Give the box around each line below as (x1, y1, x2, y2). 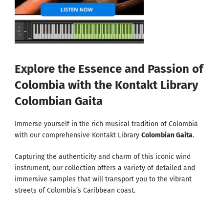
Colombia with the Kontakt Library (15, 78, 198, 92)
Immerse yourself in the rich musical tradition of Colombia (15, 120, 198, 129)
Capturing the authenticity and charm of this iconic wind (15, 153, 191, 161)
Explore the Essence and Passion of (15, 62, 203, 76)
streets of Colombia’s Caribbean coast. (15, 186, 135, 195)
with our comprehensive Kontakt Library (15, 131, 141, 140)
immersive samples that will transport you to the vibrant (15, 175, 192, 184)
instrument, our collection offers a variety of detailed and (15, 164, 195, 173)
